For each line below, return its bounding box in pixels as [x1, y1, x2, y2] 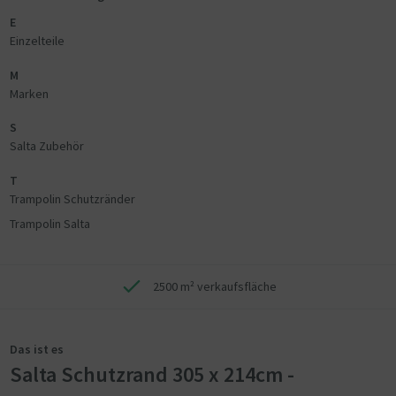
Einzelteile [9, 33, 65, 49]
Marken [9, 85, 49, 102]
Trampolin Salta [9, 215, 90, 232]
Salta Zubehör [9, 138, 84, 154]
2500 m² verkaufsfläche [153, 278, 278, 294]
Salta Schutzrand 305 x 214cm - [9, 360, 294, 388]
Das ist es [9, 340, 64, 357]
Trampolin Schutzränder [9, 190, 135, 207]
